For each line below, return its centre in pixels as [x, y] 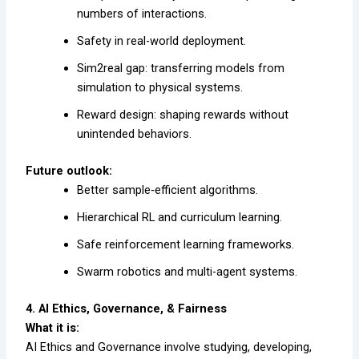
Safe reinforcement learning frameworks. [186, 245]
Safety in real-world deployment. [162, 41]
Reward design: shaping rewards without [183, 115]
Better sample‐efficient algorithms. [168, 190]
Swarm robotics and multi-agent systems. [188, 272]
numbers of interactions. [142, 14]
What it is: [53, 328]
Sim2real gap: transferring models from [181, 69]
